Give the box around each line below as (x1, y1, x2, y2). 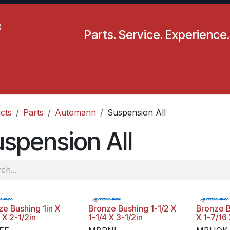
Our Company (165, 77, 220, 87)
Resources (36, 77, 78, 87)
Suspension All (107, 107, 166, 118)
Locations (95, 77, 133, 87)
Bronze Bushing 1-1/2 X (88, 203, 177, 214)
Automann (55, 107, 96, 118)
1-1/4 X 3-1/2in (88, 212, 143, 222)
